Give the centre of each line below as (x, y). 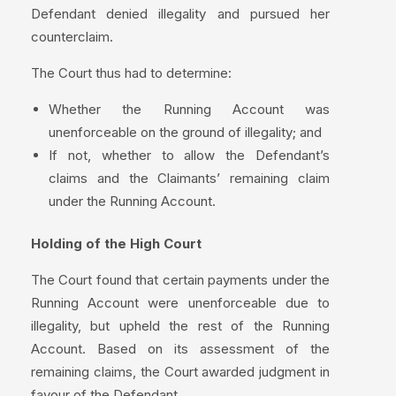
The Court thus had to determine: (131, 72)
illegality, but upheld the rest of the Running (180, 326)
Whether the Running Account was (189, 109)
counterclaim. (72, 36)
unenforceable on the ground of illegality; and (185, 132)
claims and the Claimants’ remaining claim (189, 178)
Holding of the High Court (116, 244)
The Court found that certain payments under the (180, 280)
